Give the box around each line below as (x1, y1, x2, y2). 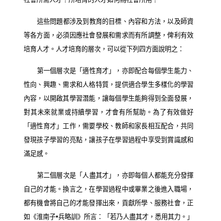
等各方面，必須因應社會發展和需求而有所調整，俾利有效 (24, 31, 193, 39)
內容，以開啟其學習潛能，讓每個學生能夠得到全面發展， (24, 94, 193, 103)
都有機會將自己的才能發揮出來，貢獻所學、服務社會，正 (24, 198, 193, 207)
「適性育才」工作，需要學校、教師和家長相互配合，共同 (24, 121, 193, 130)
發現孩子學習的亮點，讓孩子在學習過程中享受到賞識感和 (24, 135, 193, 144)
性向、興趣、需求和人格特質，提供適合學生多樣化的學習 (24, 80, 193, 89)
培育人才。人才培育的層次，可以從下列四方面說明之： (24, 44, 184, 53)
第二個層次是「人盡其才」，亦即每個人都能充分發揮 (37, 171, 193, 180)
